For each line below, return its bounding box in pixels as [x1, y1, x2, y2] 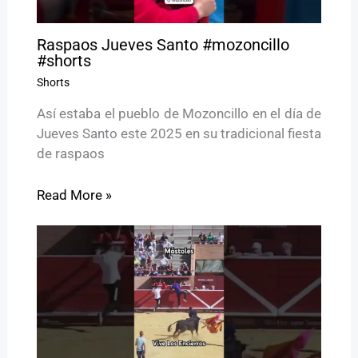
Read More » [36, 187, 112, 204]
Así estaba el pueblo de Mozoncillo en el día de [36, 105, 322, 121]
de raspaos [36, 145, 105, 161]
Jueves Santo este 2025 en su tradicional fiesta [36, 125, 322, 141]
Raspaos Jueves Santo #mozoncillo [36, 35, 289, 54]
